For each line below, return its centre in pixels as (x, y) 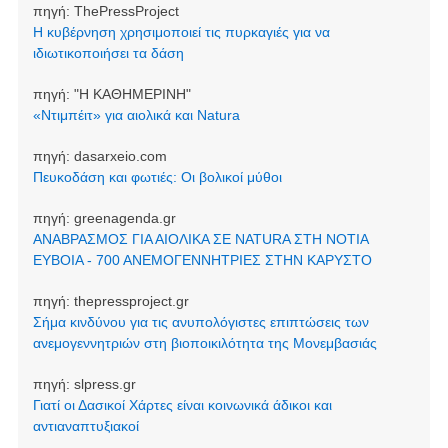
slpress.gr (104, 383)
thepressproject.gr (131, 300)
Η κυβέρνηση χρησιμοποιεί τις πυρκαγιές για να (181, 31)
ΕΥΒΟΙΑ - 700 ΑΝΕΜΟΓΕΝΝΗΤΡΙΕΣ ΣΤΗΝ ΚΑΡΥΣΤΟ (202, 259)
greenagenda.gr (124, 217)
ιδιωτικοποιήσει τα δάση (108, 52)
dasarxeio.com (120, 155)
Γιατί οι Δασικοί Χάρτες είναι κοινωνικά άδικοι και (182, 404)
